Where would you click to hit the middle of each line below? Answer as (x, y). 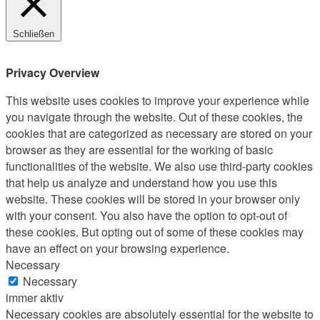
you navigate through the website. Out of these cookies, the (154, 116)
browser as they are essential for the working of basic (139, 149)
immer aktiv (35, 297)
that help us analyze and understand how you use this (141, 182)
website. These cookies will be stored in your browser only (153, 199)
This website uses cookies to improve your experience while (157, 100)
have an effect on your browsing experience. (117, 248)
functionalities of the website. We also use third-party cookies (159, 166)
